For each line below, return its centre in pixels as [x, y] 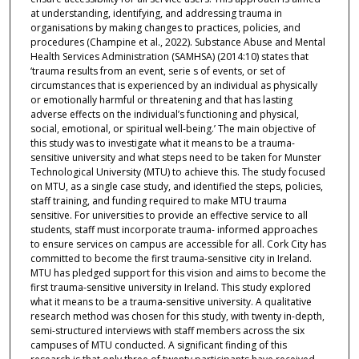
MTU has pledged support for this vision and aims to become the [178, 272]
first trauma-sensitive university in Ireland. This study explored [170, 287]
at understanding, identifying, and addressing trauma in [156, 13]
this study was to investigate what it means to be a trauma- [162, 143]
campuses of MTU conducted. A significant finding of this [158, 345]
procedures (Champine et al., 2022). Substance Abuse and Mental [177, 42]
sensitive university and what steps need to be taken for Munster [175, 157]
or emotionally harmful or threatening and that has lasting [161, 99]
